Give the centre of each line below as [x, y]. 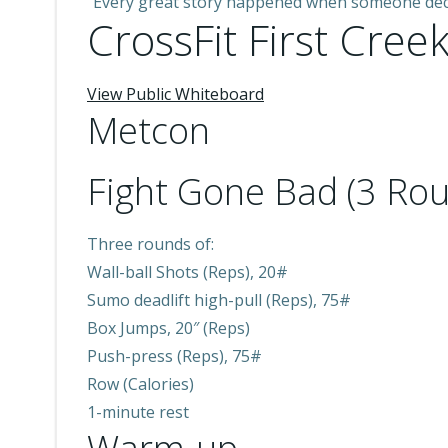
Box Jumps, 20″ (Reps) [168, 328]
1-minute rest [138, 412]
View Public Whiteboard [175, 94]
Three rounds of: [150, 244]
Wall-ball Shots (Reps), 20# [187, 272]
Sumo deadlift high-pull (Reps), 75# [219, 300]
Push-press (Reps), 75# [174, 356]
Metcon [148, 130]
